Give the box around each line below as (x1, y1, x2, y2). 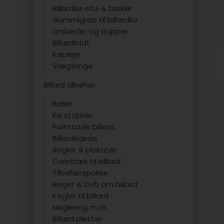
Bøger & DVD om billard (52, 179, 138, 189)
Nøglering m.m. (52, 202, 108, 212)
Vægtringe (52, 60, 93, 71)
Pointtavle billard (52, 121, 115, 132)
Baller (52, 98, 73, 109)
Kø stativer (52, 110, 93, 120)
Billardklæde (52, 133, 98, 143)
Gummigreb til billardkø (52, 14, 138, 25)
